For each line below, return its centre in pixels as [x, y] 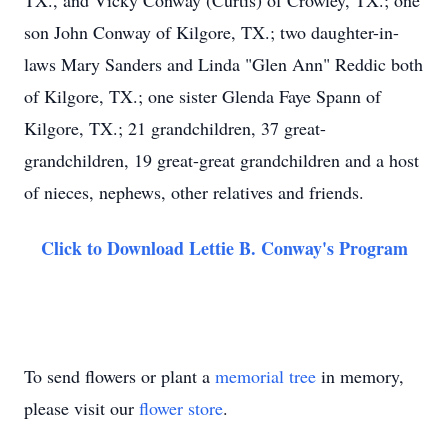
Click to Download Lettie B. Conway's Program [224, 248]
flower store [181, 408]
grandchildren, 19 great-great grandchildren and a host [221, 160]
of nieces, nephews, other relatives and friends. [194, 192]
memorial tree [265, 376]
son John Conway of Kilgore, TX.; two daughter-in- [211, 32]
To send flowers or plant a [119, 376]
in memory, [360, 376]
